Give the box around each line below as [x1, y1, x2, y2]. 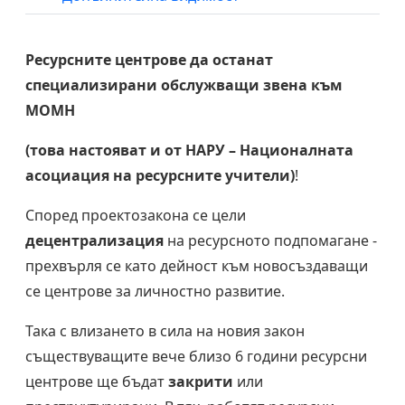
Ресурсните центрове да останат [25, 50, 273, 71]
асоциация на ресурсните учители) [25, 165, 295, 186]
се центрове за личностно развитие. [25, 281, 285, 302]
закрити [168, 372, 233, 392]
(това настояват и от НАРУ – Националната [25, 140, 353, 161]
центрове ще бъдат [25, 372, 168, 392]
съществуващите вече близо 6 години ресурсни [25, 346, 367, 367]
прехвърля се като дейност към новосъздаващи [25, 256, 368, 277]
